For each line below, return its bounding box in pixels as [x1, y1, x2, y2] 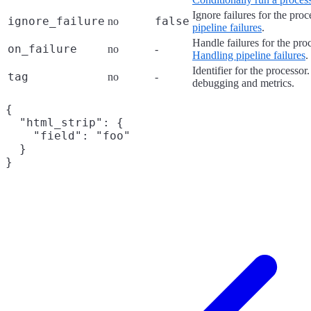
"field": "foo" [6, 129, 131, 142]
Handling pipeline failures [192, 49, 305, 61]
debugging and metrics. [192, 77, 294, 89]
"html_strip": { [6, 116, 124, 129]
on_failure [8, 42, 77, 56]
